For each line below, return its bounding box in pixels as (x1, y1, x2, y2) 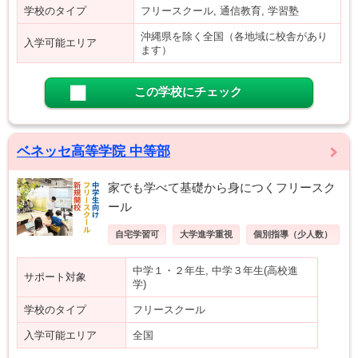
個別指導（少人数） (253, 229, 332, 239)
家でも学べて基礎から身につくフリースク (108, 181, 336, 194)
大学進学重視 (180, 229, 233, 239)
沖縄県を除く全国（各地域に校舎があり (141, 30, 328, 42)
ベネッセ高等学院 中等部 (17, 144, 170, 159)
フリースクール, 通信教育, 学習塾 (141, 5, 299, 17)
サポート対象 (24, 271, 86, 283)
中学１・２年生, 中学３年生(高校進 (133, 265, 298, 276)
